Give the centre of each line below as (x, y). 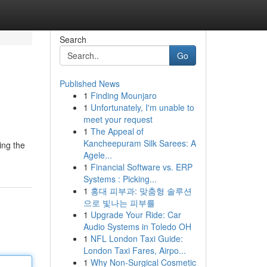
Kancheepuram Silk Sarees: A (139, 143)
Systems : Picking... (120, 179)
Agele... (97, 155)
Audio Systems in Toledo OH (137, 226)
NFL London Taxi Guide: (136, 238)
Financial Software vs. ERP (141, 167)
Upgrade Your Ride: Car (136, 215)
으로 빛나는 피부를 (119, 203)
